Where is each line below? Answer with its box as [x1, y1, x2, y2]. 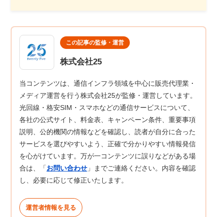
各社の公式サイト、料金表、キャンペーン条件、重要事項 [19, 115, 196, 124]
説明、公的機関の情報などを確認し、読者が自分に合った [19, 127, 196, 136]
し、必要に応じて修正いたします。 [19, 176, 128, 184]
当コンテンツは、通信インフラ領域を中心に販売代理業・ [19, 79, 196, 87]
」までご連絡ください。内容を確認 [87, 164, 196, 172]
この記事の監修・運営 [66, 39, 124, 46]
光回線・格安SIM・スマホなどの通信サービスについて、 [19, 103, 194, 111]
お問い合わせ [46, 164, 87, 172]
